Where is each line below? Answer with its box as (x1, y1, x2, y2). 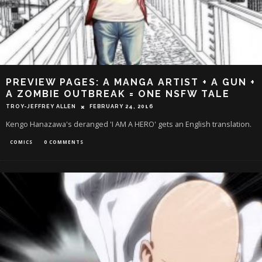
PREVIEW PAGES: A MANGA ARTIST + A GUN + (6, 77, 256, 88)
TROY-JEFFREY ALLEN (6, 104, 76, 110)
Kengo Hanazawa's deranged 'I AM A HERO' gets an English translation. (6, 119, 251, 130)
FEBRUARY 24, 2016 (89, 104, 154, 110)
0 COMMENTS (44, 139, 84, 146)
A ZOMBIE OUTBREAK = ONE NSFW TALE (6, 88, 230, 100)
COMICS (10, 139, 33, 146)
